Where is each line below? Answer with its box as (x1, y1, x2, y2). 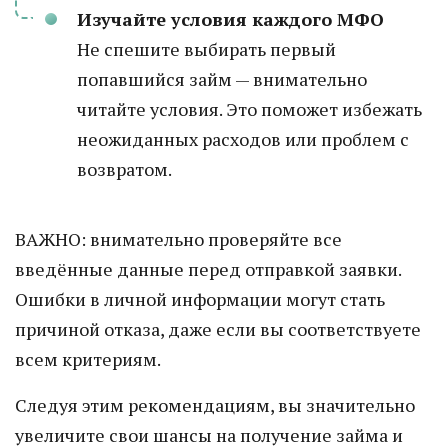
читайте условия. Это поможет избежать (77, 97, 422, 121)
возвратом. (77, 157, 172, 181)
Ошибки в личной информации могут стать (15, 287, 385, 311)
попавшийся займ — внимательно (77, 67, 367, 91)
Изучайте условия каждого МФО (77, 7, 384, 31)
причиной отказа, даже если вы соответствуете (15, 317, 421, 341)
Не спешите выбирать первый (77, 37, 336, 61)
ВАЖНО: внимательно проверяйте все (15, 227, 342, 251)
